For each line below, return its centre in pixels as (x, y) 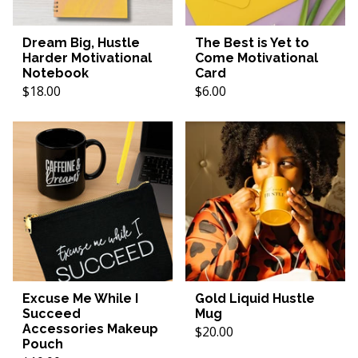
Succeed (52, 314)
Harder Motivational (87, 58)
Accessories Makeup (90, 329)
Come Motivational (257, 58)
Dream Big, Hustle (81, 43)
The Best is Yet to (252, 43)
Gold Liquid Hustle (255, 298)
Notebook (56, 73)
